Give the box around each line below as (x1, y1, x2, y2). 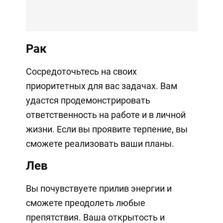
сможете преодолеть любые (25, 198, 145, 209)
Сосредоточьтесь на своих (25, 66, 137, 77)
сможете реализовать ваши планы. (25, 138, 174, 149)
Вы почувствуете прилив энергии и (25, 183, 172, 194)
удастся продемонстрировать (25, 95, 150, 106)
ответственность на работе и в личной (25, 110, 186, 120)
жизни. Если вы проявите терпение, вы (25, 124, 188, 135)
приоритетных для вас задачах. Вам (25, 81, 177, 92)
